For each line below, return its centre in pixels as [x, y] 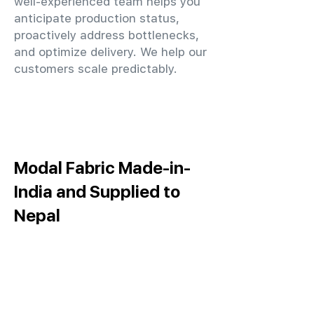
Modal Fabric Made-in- [102, 168]
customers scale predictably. [96, 69]
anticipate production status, [97, 18]
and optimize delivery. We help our [110, 52]
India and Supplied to [97, 191]
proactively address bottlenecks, [107, 35]
